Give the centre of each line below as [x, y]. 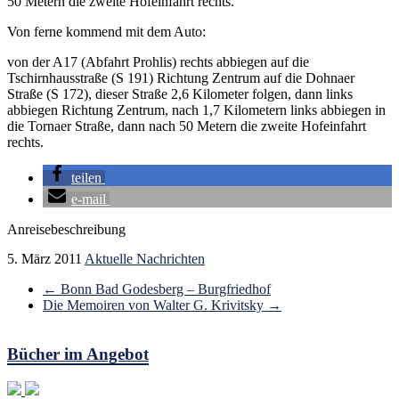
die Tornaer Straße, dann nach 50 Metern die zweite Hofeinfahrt [187, 126]
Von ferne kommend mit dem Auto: [106, 32]
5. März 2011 [45, 259]
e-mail [89, 199]
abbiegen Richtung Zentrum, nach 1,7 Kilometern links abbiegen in [196, 110]
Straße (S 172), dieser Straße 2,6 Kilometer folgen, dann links [180, 94]
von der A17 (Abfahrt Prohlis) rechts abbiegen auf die [158, 62]
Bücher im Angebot [78, 354]
